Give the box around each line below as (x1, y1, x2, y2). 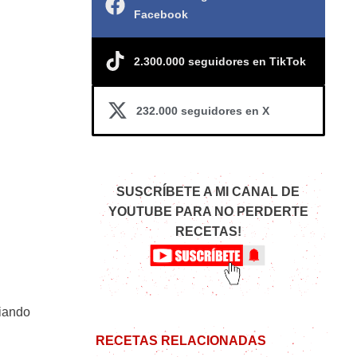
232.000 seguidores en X (135, 104, 269, 117)
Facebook (133, 8, 188, 21)
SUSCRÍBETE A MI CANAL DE (116, 185, 300, 198)
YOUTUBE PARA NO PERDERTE (108, 205, 308, 218)
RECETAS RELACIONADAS (95, 334, 266, 348)
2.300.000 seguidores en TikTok (133, 54, 306, 68)
